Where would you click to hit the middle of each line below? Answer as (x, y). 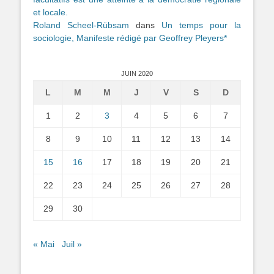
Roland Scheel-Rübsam (81, 25)
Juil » (72, 244)
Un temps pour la (201, 25)
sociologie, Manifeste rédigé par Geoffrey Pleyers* (130, 38)
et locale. (50, 12)
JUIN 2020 (137, 73)
